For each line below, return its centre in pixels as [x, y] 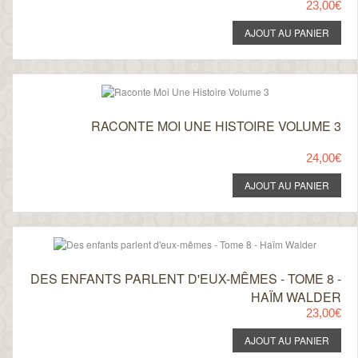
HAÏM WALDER [296, 297]
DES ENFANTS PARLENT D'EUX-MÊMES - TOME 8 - [185, 278]
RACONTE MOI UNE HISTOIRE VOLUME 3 [216, 126]
